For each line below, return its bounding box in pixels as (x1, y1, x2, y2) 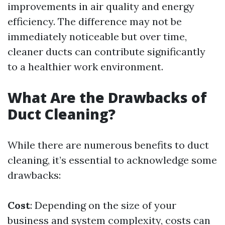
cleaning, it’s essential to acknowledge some (8, 153, 217, 166)
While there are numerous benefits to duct (8, 138, 209, 151)
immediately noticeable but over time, (8, 30, 187, 43)
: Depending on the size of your (30, 198, 176, 211)
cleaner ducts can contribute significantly (8, 45, 205, 58)
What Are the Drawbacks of (8, 87, 207, 107)
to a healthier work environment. (8, 60, 163, 73)
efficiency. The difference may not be (8, 15, 182, 28)
